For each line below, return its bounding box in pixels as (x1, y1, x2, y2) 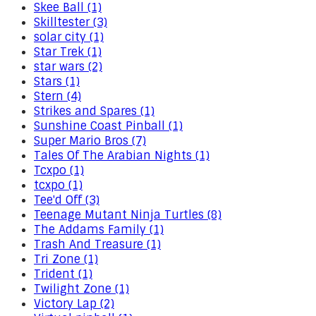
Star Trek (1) (34, 44, 102, 59)
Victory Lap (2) (34, 296, 114, 311)
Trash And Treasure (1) (34, 237, 161, 252)
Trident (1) (34, 267, 92, 281)
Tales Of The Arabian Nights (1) (34, 148, 209, 163)
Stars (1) (34, 74, 80, 89)
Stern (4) (34, 89, 81, 104)
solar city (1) (34, 30, 104, 44)
